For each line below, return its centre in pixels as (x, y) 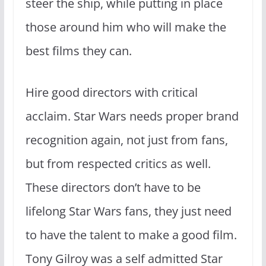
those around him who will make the (126, 27)
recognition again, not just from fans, (126, 140)
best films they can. (80, 50)
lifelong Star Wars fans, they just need (128, 211)
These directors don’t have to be (113, 187)
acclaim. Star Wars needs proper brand (132, 116)
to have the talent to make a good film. (131, 235)
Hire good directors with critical (111, 92)
